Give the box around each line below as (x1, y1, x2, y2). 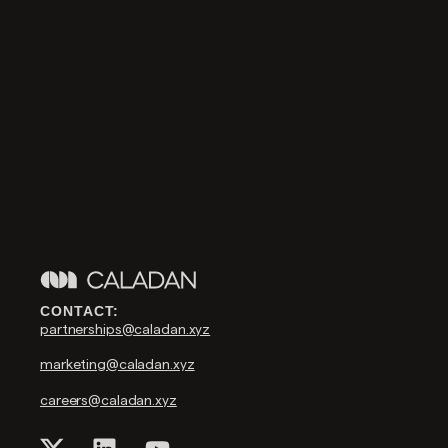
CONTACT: (40, 303, 119, 319)
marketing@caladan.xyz (40, 355, 195, 373)
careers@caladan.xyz (40, 390, 177, 408)
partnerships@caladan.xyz (40, 320, 211, 337)
